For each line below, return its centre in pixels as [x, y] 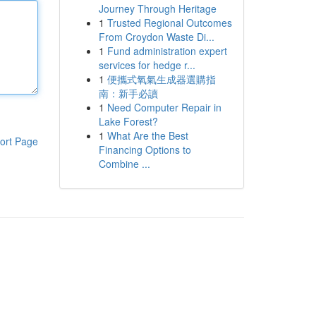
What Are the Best [147, 135]
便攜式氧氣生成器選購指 [161, 79]
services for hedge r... [147, 65]
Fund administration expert [167, 51]
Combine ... [124, 164]
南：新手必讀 [128, 93]
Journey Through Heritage [157, 8]
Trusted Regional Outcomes [169, 23]
